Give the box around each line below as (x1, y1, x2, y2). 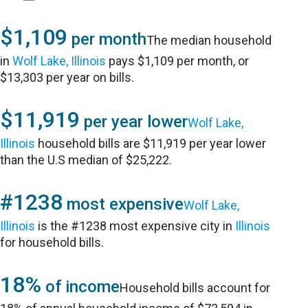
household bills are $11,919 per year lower (35, 136, 267, 151)
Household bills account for (120, 280, 271, 295)
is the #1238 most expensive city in (35, 219, 236, 233)
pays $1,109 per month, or (106, 54, 250, 68)
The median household (146, 33, 272, 47)
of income (41, 277, 120, 296)
